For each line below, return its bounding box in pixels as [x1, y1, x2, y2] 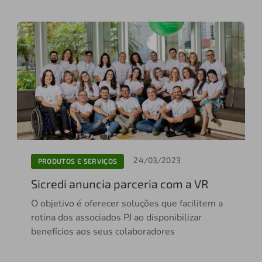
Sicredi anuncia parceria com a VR [30, 176, 208, 191]
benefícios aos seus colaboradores [30, 225, 175, 238]
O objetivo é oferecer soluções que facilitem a [30, 196, 223, 210]
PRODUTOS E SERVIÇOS [37, 157, 118, 166]
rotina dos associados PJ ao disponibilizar [30, 211, 202, 224]
